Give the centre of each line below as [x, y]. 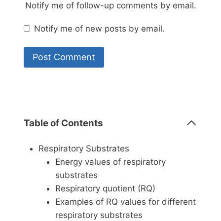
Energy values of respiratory [110, 162]
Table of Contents [63, 123]
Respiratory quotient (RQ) [105, 188]
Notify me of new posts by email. [100, 29]
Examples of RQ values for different [125, 202]
